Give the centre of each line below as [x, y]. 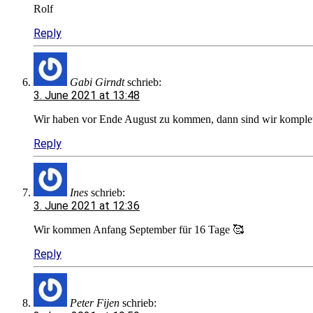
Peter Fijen [95, 303]
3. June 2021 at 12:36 [87, 205]
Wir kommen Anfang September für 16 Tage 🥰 [139, 229]
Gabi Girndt [97, 82]
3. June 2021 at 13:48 [87, 95]
